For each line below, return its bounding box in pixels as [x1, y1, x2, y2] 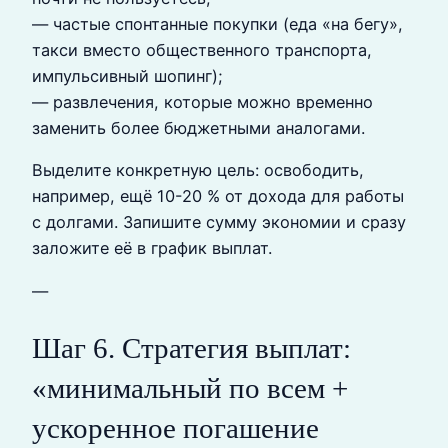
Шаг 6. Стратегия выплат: [32, 331, 351, 364]
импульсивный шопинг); [32, 66, 223, 87]
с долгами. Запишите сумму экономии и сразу [32, 212, 406, 233]
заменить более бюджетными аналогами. [32, 118, 365, 139]
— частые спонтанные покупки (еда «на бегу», [32, 14, 403, 35]
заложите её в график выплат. [32, 238, 272, 259]
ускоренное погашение [32, 411, 319, 444]
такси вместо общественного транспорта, [32, 40, 372, 61]
